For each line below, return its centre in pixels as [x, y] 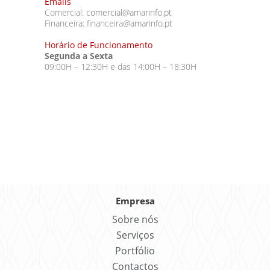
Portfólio [135, 251]
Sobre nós [135, 219]
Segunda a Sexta [79, 56]
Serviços [135, 235]
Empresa [135, 201]
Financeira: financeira [84, 23]
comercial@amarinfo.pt [129, 12]
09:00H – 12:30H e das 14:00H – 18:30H [121, 67]
